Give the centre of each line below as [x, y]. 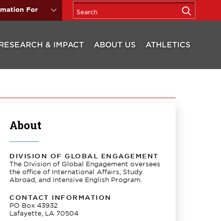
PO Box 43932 [34, 205]
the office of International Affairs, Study [76, 172]
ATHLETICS [168, 44]
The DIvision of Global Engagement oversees [85, 164]
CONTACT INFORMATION [60, 197]
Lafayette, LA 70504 [44, 213]
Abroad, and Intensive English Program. [76, 180]
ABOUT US [115, 44]
